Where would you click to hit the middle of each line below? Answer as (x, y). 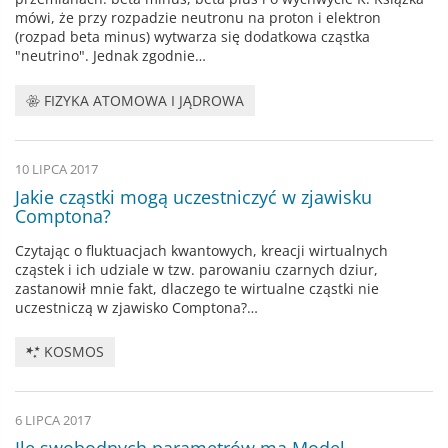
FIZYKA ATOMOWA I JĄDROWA (142, 101)
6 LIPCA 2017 (53, 420)
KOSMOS (72, 352)
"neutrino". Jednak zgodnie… (110, 56)
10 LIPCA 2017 (56, 169)
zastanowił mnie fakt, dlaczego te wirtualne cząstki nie (197, 288)
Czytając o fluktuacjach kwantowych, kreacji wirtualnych (201, 250)
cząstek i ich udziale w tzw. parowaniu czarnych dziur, (196, 269)
